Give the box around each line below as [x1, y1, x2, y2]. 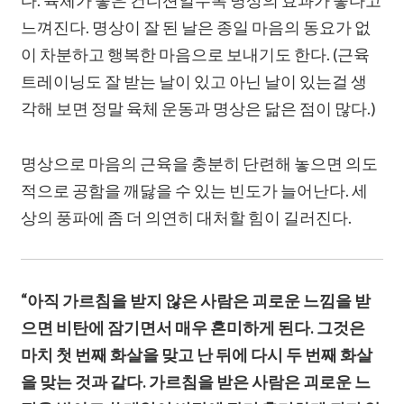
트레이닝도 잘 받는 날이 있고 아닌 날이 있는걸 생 [21, 71, 368, 92]
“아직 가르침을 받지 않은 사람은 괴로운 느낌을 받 [21, 290, 372, 311]
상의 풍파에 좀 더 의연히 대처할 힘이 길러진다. [21, 207, 353, 228]
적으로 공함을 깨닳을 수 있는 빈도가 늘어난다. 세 [21, 180, 369, 201]
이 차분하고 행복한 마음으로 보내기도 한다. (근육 [21, 44, 371, 65]
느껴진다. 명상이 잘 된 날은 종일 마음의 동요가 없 [21, 17, 372, 38]
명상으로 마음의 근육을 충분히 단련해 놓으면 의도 [21, 153, 379, 174]
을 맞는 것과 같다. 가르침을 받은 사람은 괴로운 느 [21, 372, 372, 392]
